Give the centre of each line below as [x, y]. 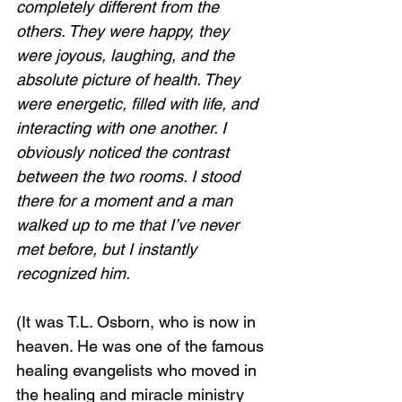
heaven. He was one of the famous [142, 346]
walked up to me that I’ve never [130, 225]
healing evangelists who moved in [139, 370]
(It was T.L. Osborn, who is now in [138, 322]
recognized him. [78, 273]
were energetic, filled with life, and [139, 104]
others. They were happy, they [125, 31]
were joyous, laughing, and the [127, 55]
